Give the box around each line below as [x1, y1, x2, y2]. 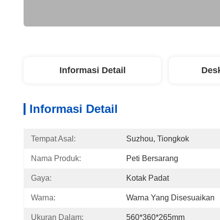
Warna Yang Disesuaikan [126, 193, 215, 202]
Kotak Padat [126, 174, 169, 182]
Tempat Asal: [31, 135, 76, 143]
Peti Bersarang [126, 154, 178, 163]
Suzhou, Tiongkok [126, 135, 189, 143]
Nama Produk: [31, 154, 81, 163]
